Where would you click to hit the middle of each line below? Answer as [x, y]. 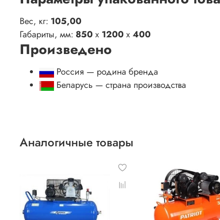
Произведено [66, 50]
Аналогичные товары [77, 142]
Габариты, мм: [48, 35]
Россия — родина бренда [106, 72]
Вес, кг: [35, 21]
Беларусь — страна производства [120, 85]
